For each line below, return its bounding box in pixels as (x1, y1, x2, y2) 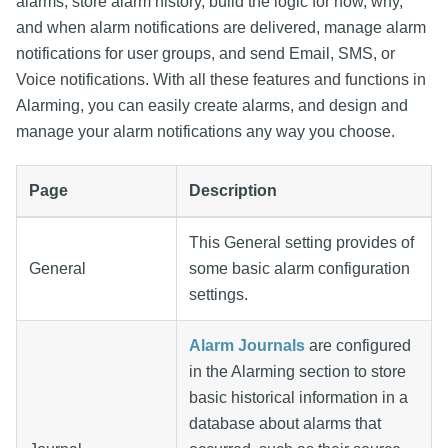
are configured (305, 336, 411, 354)
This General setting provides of (189, 233, 414, 251)
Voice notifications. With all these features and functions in (16, 70, 426, 88)
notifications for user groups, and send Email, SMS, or (16, 44, 395, 62)
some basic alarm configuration (189, 259, 410, 277)
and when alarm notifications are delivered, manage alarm (16, 18, 426, 36)
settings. (189, 285, 248, 303)
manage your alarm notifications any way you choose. (16, 122, 395, 140)
